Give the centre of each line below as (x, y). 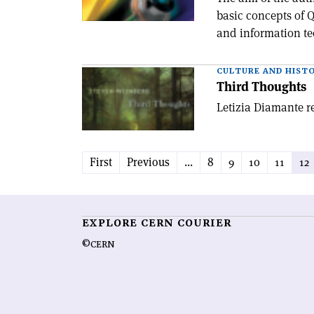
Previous (148, 162)
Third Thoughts (261, 87)
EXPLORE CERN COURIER (157, 223)
